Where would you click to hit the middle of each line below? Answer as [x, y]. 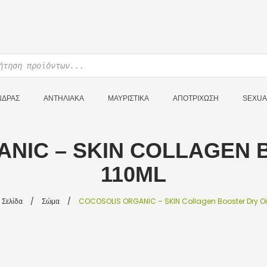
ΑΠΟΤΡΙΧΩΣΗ [196, 98]
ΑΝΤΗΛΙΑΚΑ [64, 98]
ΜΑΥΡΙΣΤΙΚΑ [128, 98]
